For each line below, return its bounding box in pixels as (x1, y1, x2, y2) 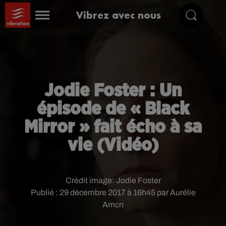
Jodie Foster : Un (44, 82, 182, 100)
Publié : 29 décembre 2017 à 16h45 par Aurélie (30, 188, 196, 197)
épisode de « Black (37, 100, 189, 118)
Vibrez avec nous (76, 9, 161, 21)
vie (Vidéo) (68, 136, 158, 154)
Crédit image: (65, 176, 116, 185)
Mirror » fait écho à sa (24, 118, 202, 136)
